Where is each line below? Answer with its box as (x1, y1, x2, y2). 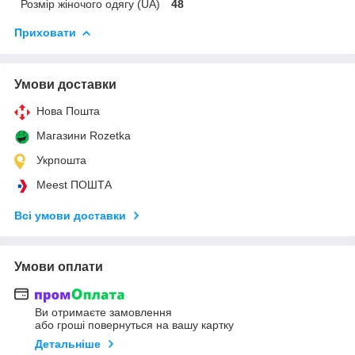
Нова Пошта (36, 104, 100, 117)
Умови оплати (14, 259, 103, 273)
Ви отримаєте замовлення (35, 306, 172, 319)
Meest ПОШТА (36, 177, 112, 191)
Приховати (14, 25, 76, 39)
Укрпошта (36, 153, 86, 166)
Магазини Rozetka (36, 128, 131, 142)
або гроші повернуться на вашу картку (35, 319, 234, 332)
